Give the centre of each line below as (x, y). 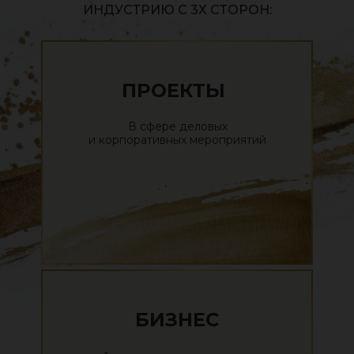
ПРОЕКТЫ (173, 90)
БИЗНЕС (177, 320)
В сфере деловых (177, 126)
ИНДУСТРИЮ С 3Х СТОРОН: (177, 10)
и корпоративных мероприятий (177, 140)
